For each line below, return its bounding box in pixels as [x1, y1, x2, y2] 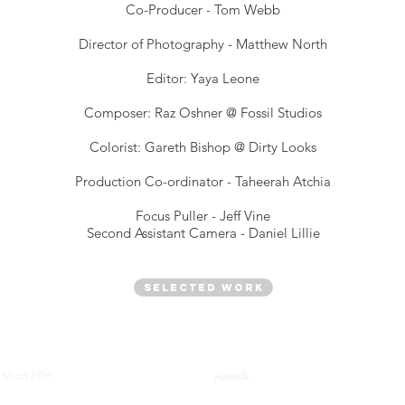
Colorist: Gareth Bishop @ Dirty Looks [89, 138, 316, 155]
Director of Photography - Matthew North [79, 35, 327, 52]
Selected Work [143, 281, 264, 294]
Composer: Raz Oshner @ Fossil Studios [84, 104, 322, 121]
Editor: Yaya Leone [146, 70, 259, 87]
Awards [214, 369, 249, 382]
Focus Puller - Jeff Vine [136, 207, 270, 224]
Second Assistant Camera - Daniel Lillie [86, 224, 320, 241]
